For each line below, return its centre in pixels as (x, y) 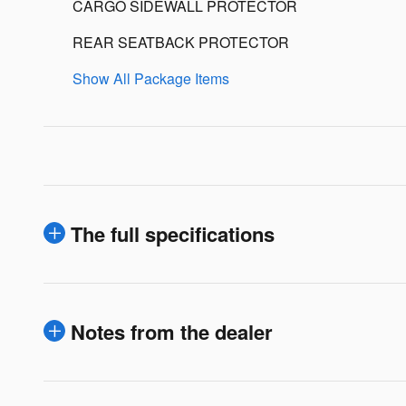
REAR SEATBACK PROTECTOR (181, 42)
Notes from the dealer (172, 331)
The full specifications (173, 233)
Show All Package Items (151, 78)
